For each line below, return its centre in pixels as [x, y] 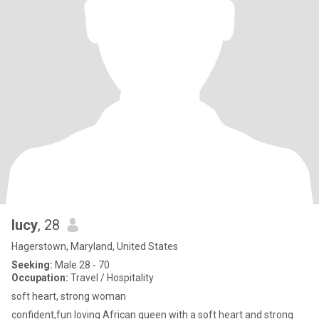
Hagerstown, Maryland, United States [95, 246]
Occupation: [40, 278]
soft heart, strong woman [69, 296]
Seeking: [32, 265]
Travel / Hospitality [111, 278]
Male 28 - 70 [81, 265]
